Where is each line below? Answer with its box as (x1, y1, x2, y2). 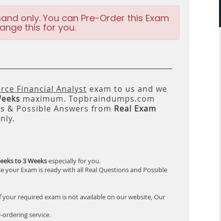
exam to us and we (87, 83, 167, 94)
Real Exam (114, 103, 156, 114)
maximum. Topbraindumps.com (20, 93, 155, 104)
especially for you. (47, 156, 101, 165)
